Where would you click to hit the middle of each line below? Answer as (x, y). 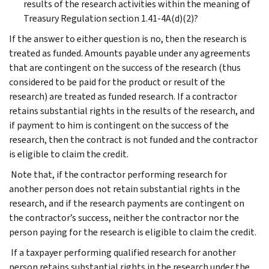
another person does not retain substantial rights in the (125, 189)
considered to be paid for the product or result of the (117, 82)
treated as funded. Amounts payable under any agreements (130, 53)
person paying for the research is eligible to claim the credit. (133, 232)
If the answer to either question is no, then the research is (128, 38)
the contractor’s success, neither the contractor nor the (124, 217)
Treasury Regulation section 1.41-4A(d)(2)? (111, 18)
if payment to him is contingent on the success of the (119, 125)
